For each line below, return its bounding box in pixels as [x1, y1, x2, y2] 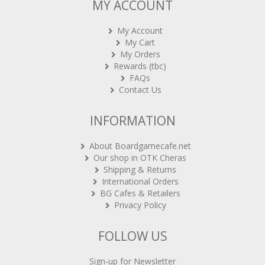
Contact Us [118, 83, 161, 95]
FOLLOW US [98, 227, 167, 244]
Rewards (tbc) [114, 60, 166, 72]
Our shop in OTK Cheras [93, 151, 186, 163]
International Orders [101, 175, 179, 187]
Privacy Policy [114, 199, 166, 211]
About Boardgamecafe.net [89, 140, 191, 151]
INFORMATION [89, 112, 176, 129]
